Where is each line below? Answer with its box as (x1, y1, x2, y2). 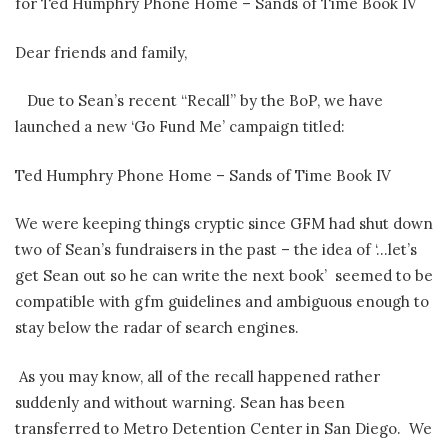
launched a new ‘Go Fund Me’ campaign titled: (15, 117, 345, 137)
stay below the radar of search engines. (15, 318, 303, 338)
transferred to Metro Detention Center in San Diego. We (15, 418, 432, 438)
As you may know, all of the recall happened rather (15, 366, 380, 386)
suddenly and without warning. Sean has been (15, 392, 345, 412)
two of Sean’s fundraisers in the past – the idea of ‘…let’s (15, 240, 417, 260)
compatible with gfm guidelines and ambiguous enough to (15, 292, 429, 312)
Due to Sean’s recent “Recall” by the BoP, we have (15, 91, 383, 111)
